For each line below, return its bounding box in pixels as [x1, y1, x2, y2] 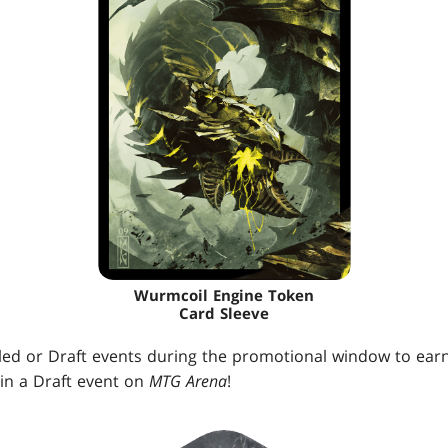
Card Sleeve [179, 303, 269, 323]
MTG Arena [149, 370, 227, 392]
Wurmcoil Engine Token [134, 285, 314, 305]
